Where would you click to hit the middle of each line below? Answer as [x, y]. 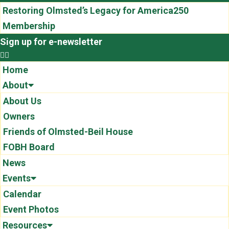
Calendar [22, 194]
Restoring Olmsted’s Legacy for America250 [96, 10]
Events [17, 178]
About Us [22, 101]
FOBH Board [29, 147]
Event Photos [31, 209]
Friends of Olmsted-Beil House [68, 132]
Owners [19, 116]
